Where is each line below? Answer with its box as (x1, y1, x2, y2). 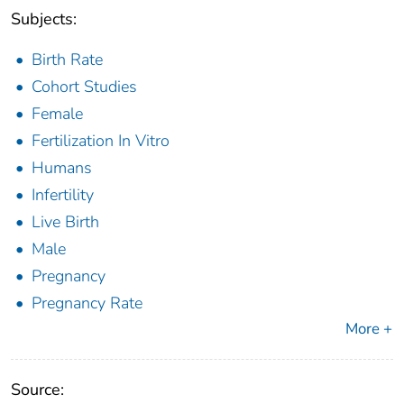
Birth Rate (32, 49, 103, 71)
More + (345, 318, 392, 340)
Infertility (32, 184, 94, 207)
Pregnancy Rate (32, 292, 142, 315)
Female (32, 103, 83, 125)
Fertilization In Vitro (32, 130, 170, 152)
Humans (32, 157, 92, 179)
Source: (11, 379, 64, 401)
